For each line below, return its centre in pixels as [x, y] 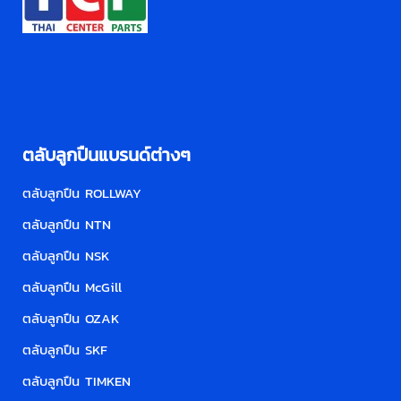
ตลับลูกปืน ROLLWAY [82, 193]
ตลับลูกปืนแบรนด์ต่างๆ [107, 155]
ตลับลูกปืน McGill [72, 287]
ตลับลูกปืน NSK [66, 256]
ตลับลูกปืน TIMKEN [77, 381]
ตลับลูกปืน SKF [65, 350]
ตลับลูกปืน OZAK [71, 319]
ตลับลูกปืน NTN [67, 225]
